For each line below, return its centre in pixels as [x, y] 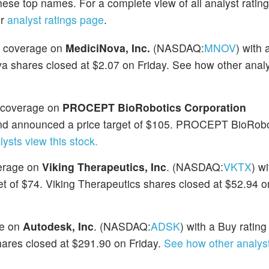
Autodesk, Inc [58, 226]
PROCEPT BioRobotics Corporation [154, 107]
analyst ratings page [56, 20]
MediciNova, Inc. [108, 48]
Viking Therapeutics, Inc [104, 167]
